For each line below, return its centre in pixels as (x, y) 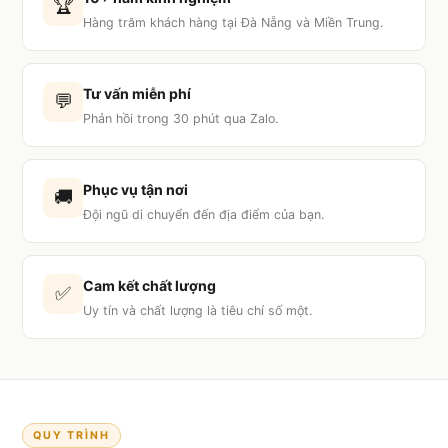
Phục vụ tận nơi (136, 189)
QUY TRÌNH (72, 435)
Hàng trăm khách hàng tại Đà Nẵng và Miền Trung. (233, 22)
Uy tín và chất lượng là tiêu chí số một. (198, 310)
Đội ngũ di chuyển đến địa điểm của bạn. (204, 214)
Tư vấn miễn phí (137, 93)
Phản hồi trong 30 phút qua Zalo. (181, 118)
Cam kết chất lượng (150, 285)
